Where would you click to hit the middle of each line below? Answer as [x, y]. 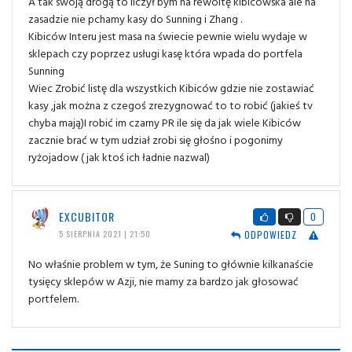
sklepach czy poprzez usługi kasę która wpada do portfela [165, 53]
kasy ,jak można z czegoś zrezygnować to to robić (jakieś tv [170, 105]
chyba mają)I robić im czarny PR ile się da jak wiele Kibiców [165, 123]
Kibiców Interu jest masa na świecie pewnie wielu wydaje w [168, 36]
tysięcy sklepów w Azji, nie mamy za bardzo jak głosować [163, 280]
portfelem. [53, 298]
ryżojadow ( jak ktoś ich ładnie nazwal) [119, 157]
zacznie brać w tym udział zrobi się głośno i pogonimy [156, 140]
